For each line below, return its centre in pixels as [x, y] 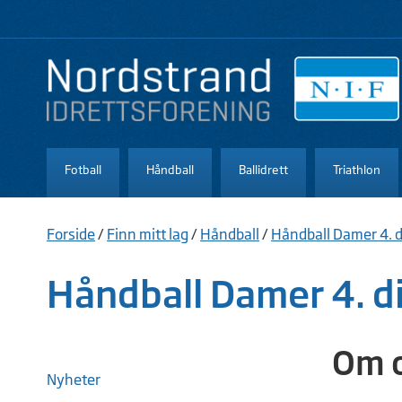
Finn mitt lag [148, 234]
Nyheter [74, 379]
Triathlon [357, 169]
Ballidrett [263, 169]
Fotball [83, 169]
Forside [71, 234]
